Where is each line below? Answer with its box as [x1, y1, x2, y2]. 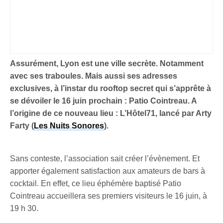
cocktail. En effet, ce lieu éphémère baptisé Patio [10, 179, 182, 188]
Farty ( [10, 121, 34, 130]
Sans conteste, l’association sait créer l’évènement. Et [10, 154, 200, 163]
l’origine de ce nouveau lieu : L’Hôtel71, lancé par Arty [10, 109, 212, 118]
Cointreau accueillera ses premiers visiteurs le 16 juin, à [10, 192, 208, 201]
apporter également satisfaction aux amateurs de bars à [10, 167, 206, 176]
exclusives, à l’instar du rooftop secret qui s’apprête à [10, 84, 212, 93]
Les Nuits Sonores [34, 121, 105, 130]
